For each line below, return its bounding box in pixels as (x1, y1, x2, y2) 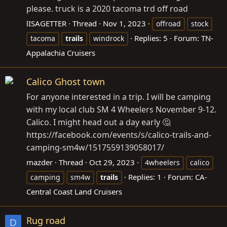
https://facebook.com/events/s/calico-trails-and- (26, 129, 211, 140)
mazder (26, 157, 53, 167)
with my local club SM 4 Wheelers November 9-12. (26, 103, 216, 115)
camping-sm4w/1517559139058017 (26, 141, 161, 153)
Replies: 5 (134, 32, 168, 43)
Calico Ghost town (26, 75, 105, 88)
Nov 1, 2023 (103, 18, 146, 28)
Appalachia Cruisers (26, 47, 95, 58)
